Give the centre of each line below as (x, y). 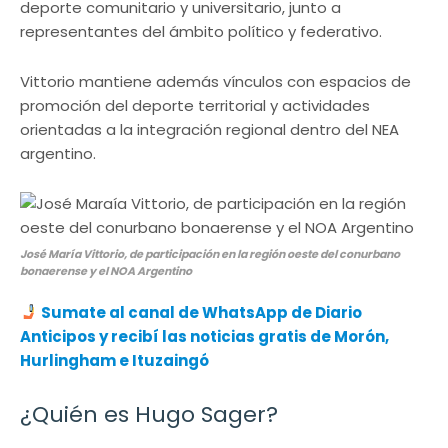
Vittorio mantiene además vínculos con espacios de (215, 81)
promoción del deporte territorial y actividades (195, 105)
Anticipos (58, 336)
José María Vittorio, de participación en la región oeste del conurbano (210, 253)
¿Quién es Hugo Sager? (149, 414)
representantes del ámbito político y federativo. (201, 31)
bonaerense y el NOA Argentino (106, 270)
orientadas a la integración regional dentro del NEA (209, 129)
